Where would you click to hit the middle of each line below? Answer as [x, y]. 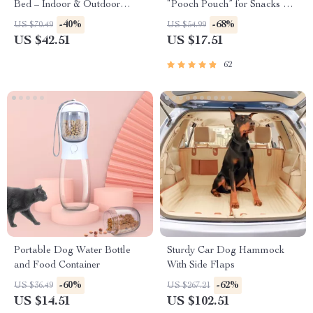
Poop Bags [191, 20]
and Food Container [57, 265]
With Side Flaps [201, 265]
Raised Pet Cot [46, 20]
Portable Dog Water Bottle [72, 251]
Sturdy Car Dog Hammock [226, 251]
